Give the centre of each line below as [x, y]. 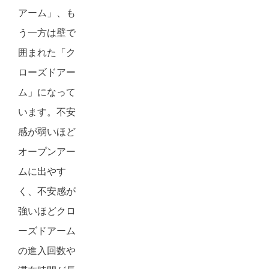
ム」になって [47, 92]
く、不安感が [47, 191]
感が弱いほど [47, 131]
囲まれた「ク [47, 52]
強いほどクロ [47, 211]
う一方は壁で [47, 32]
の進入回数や [47, 250]
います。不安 [47, 112]
